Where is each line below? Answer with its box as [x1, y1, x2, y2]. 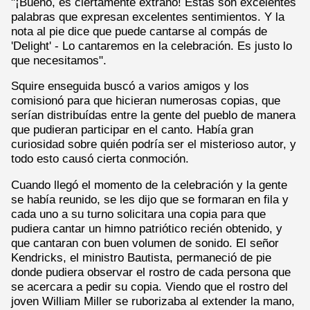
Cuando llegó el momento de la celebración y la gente [11, 178, 287, 191]
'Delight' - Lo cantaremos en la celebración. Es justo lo [11, 39, 292, 52]
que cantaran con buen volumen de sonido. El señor [11, 236, 279, 249]
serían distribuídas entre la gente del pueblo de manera [11, 109, 295, 122]
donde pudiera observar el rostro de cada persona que [11, 265, 291, 278]
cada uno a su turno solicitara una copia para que [11, 207, 266, 220]
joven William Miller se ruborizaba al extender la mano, [11, 294, 295, 307]
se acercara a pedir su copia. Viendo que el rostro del [11, 280, 288, 293]
